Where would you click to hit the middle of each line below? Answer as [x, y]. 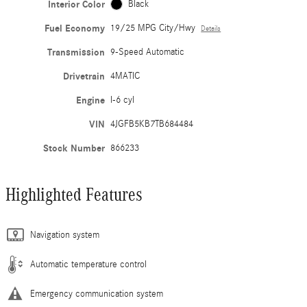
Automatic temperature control [88, 264]
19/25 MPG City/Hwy [153, 28]
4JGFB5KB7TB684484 [152, 124]
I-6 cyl [123, 100]
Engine [91, 100]
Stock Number [74, 148]
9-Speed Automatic [148, 52]
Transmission [76, 52]
